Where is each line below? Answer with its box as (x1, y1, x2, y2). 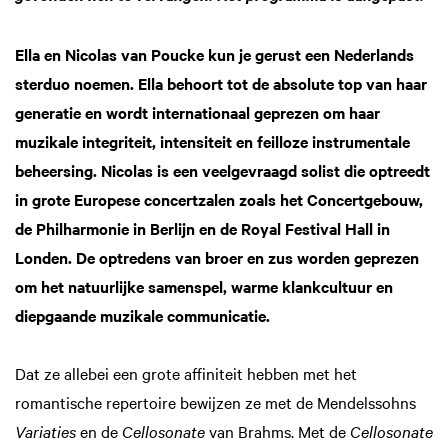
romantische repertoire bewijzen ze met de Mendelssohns (15, 391, 416, 414)
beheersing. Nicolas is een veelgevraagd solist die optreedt (15, 158, 430, 181)
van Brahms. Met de (209, 420, 350, 443)
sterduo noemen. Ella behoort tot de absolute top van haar (15, 71, 427, 94)
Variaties (15, 420, 80, 443)
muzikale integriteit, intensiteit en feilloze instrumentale (15, 129, 410, 152)
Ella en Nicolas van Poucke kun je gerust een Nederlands (15, 42, 414, 65)
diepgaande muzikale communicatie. (15, 303, 274, 326)
